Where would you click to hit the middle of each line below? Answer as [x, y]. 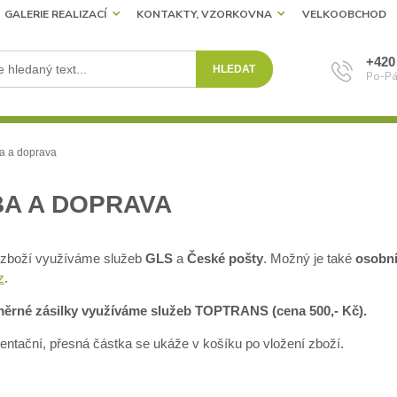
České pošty [225, 259]
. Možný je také [309, 259]
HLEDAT [234, 70]
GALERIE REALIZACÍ [56, 15]
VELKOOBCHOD [344, 15]
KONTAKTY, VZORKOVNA [204, 15]
